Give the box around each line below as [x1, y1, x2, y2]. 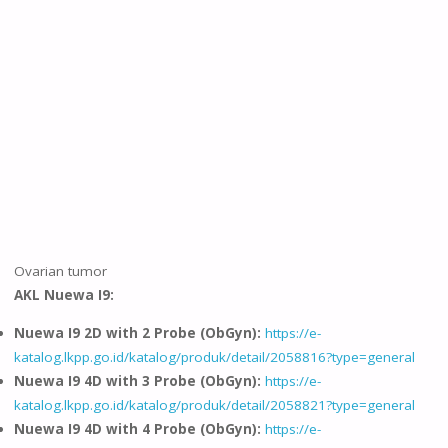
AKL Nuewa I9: [13, 286, 114, 305]
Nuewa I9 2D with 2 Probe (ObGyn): [13, 323, 265, 342]
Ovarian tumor [13, 262, 107, 281]
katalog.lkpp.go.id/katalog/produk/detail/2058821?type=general [13, 395, 415, 414]
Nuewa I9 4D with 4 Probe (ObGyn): [13, 419, 265, 438]
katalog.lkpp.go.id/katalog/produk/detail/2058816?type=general [13, 347, 415, 366]
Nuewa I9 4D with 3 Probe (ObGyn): [13, 371, 261, 390]
